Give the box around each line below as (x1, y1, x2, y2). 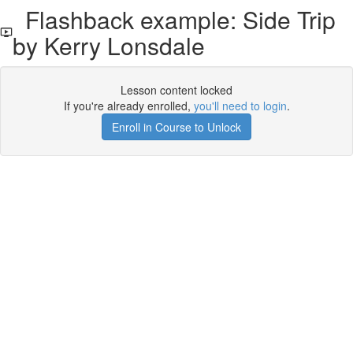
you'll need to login (193, 98, 287, 113)
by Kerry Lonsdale (12, 28, 205, 62)
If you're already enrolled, (63, 98, 194, 113)
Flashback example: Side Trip (12, 2, 336, 36)
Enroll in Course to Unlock (112, 119, 241, 135)
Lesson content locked (121, 82, 232, 98)
